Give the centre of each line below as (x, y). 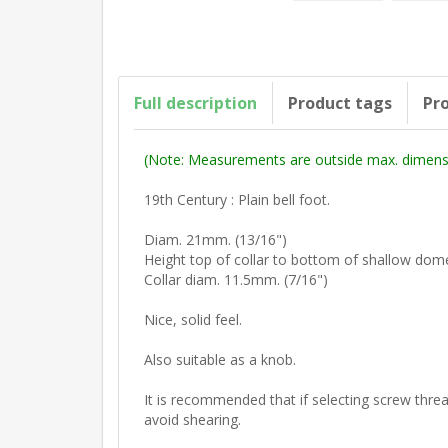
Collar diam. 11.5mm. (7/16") (236, 280)
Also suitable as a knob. (220, 360)
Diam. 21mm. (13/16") (215, 240)
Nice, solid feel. (193, 320)
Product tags (340, 103)
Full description (195, 103)
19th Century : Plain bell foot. (237, 200)
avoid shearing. (192, 420)
